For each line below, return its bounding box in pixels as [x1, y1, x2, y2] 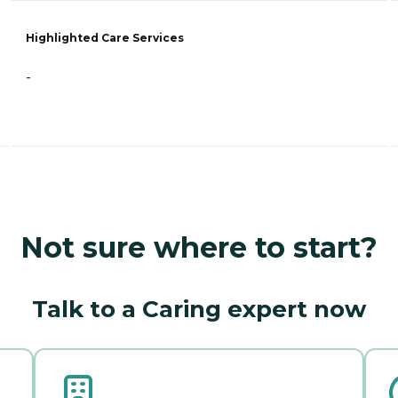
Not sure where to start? [20, 230, 378, 266]
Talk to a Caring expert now [32, 295, 366, 324]
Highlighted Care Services [26, 30, 184, 44]
